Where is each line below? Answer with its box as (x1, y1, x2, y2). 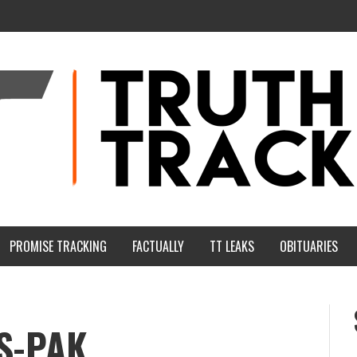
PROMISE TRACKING (10, 236, 107, 256)
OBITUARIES (280, 236, 338, 256)
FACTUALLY (132, 236, 184, 256)
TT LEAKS (210, 236, 254, 256)
